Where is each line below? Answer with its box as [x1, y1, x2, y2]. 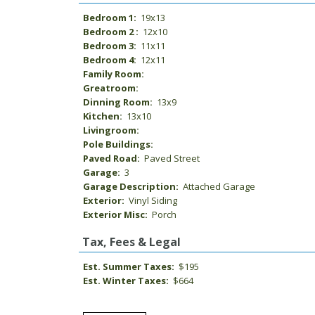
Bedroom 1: [83, 11, 139, 24]
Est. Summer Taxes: [83, 260, 176, 273]
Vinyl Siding [127, 194, 177, 207]
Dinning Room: [83, 96, 155, 108]
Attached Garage [181, 180, 255, 193]
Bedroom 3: [83, 39, 139, 52]
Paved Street [142, 152, 200, 165]
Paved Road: [83, 152, 142, 165]
